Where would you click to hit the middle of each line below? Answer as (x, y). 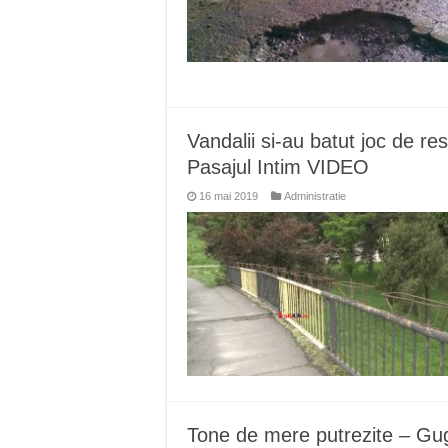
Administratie (315, 195)
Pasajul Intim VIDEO (278, 166)
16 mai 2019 (228, 195)
